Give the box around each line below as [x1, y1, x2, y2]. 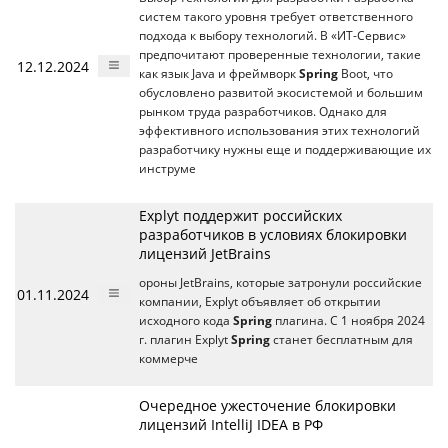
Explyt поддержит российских [139, 206, 342, 226]
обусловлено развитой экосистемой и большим [139, 85, 423, 101]
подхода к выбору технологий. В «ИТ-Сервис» [139, 28, 406, 44]
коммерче [139, 351, 198, 367]
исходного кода [139, 313, 233, 329]
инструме [139, 161, 196, 177]
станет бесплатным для [270, 332, 413, 348]
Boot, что [338, 66, 393, 82]
